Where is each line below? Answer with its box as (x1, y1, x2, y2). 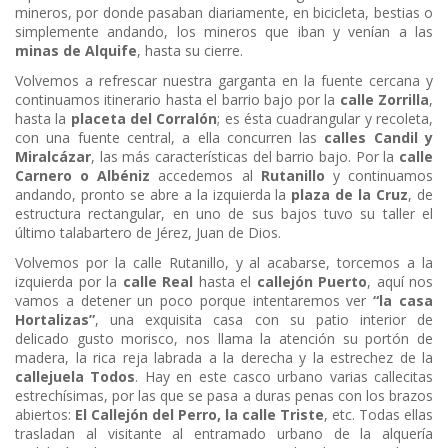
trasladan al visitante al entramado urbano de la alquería (15, 424, 433, 444)
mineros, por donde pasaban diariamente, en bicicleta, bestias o (15, 3, 433, 23)
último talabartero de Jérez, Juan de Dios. (15, 223, 281, 243)
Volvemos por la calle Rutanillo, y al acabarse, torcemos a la (15, 253, 433, 273)
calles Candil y (324, 128, 434, 148)
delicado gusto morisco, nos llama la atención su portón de (15, 329, 433, 349)
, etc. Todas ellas (324, 405, 433, 425)
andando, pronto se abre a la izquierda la (15, 185, 292, 205)
